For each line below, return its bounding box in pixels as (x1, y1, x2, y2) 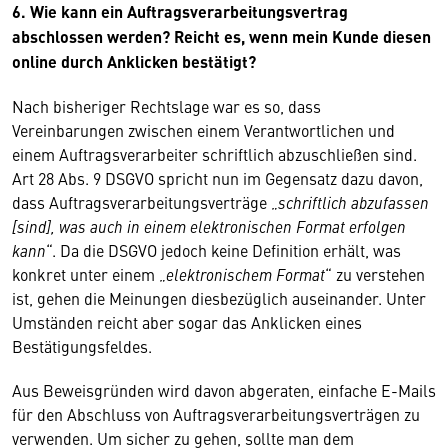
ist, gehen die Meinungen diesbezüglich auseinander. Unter (12, 287, 426, 309)
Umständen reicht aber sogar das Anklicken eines (12, 311, 362, 333)
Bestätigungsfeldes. (12, 335, 152, 357)
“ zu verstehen (325, 263, 425, 285)
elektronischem (166, 263, 272, 285)
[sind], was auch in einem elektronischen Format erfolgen (12, 215, 406, 237)
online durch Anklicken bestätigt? (12, 50, 256, 73)
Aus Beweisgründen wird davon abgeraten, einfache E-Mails (12, 379, 436, 401)
